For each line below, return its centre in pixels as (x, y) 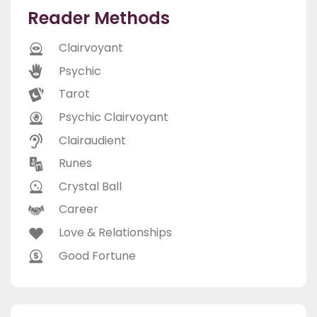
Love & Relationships (115, 233)
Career (79, 209)
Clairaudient (92, 140)
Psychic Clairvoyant (114, 117)
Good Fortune (97, 255)
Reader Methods (99, 18)
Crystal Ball (90, 186)
